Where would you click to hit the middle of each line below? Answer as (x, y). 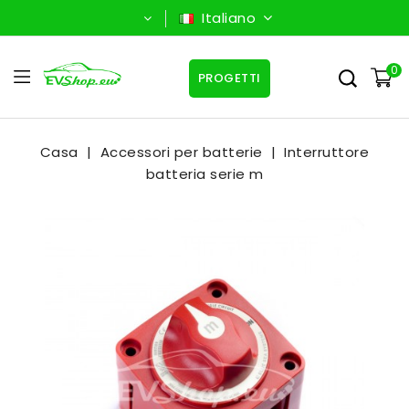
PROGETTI (229, 78)
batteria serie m (204, 174)
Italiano (229, 18)
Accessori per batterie (181, 152)
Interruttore (327, 152)
